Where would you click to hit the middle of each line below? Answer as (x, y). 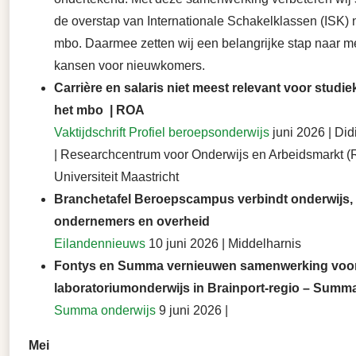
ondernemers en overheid (132, 222)
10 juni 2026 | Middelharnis (223, 244)
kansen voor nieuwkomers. (130, 66)
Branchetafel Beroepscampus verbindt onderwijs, (203, 199)
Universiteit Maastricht (116, 177)
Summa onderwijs (105, 311)
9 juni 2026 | (192, 311)
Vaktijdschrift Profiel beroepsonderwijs (162, 133)
